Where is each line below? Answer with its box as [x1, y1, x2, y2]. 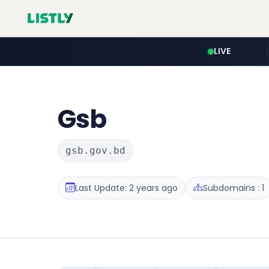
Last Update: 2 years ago [75, 181, 178, 194]
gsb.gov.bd [65, 145, 125, 156]
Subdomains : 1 [203, 181, 264, 194]
